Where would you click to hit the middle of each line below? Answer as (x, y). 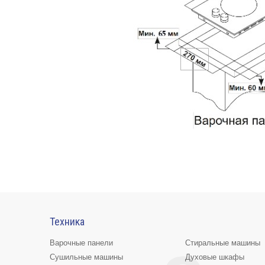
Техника (67, 222)
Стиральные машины (223, 243)
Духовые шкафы (215, 257)
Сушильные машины (86, 257)
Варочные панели (81, 243)
